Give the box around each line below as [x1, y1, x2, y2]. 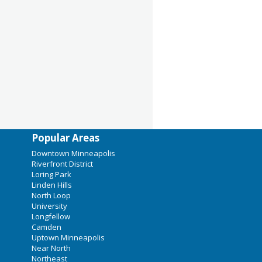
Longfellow [31, 211, 70, 222]
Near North [31, 243, 71, 253]
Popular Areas [31, 131, 99, 144]
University [31, 201, 67, 211]
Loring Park [31, 169, 71, 180]
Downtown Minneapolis [31, 148, 115, 158]
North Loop [31, 190, 71, 201]
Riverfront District [31, 158, 93, 169]
